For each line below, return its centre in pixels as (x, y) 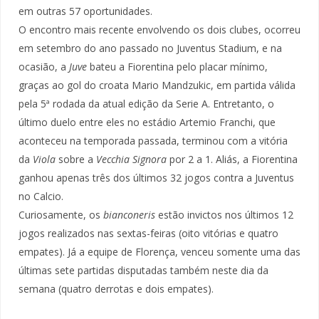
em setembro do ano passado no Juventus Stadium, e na (150, 48)
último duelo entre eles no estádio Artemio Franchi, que (147, 122)
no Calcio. (41, 197)
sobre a (74, 159)
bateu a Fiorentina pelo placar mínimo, (177, 67)
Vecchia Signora (130, 159)
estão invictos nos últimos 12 (224, 215)
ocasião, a (44, 67)
